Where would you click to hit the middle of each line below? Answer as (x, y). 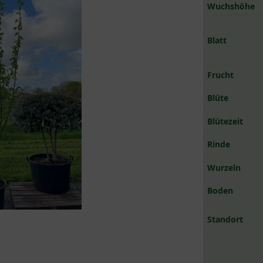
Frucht (221, 75)
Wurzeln (224, 168)
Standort (225, 219)
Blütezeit (225, 121)
